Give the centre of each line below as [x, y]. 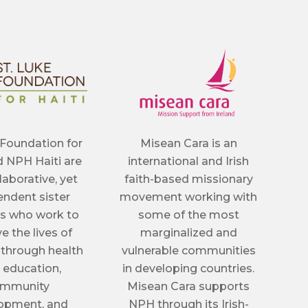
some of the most [188, 215]
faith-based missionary [188, 179]
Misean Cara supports [189, 287]
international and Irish [189, 162]
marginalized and [188, 233]
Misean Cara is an [188, 144]
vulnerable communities [188, 251]
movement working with [189, 197]
